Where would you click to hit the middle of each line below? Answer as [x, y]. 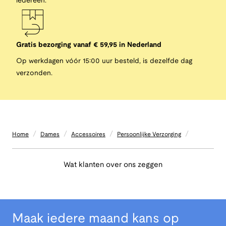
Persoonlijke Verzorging [149, 134]
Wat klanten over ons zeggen [113, 165]
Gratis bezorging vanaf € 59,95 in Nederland [89, 45]
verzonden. [34, 74]
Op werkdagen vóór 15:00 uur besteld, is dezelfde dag [104, 62]
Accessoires [88, 134]
